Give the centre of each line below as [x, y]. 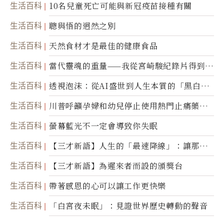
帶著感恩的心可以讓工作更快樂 [108, 186]
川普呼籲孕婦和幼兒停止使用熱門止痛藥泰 [128, 106]
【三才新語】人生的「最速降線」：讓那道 [128, 146]
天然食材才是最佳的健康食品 [103, 46]
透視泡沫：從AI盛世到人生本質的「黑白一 [129, 86]
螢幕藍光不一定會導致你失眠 [103, 126]
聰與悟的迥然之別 [82, 26]
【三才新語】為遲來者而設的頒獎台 [116, 166]
